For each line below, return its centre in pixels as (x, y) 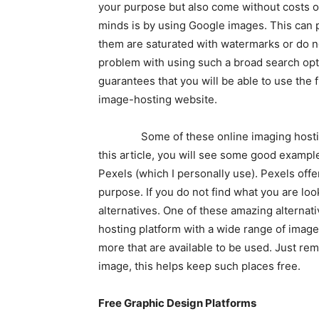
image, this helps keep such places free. (199, 266)
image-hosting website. (158, 99)
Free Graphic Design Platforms (177, 303)
